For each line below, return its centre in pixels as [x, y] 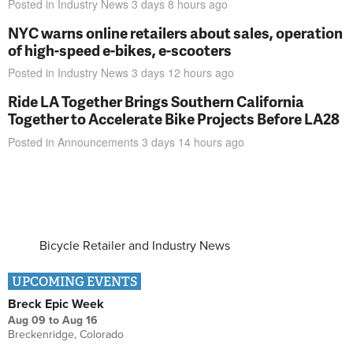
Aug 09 [27, 320]
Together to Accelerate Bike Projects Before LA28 [174, 119]
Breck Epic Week [56, 304]
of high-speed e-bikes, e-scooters [120, 50]
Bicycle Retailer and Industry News [135, 245]
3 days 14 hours [182, 141]
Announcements [98, 141]
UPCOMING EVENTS [74, 281]
